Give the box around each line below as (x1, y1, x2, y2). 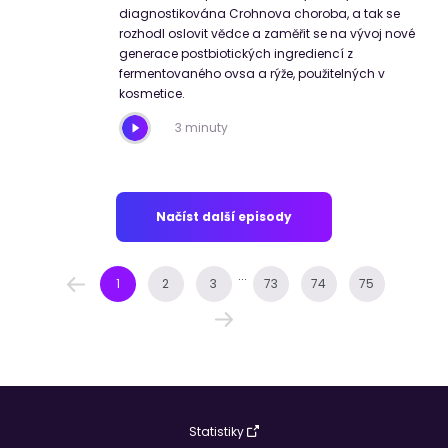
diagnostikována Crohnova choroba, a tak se (119, 5, 400, 23)
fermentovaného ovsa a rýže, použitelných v (119, 65, 385, 83)
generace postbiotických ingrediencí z (119, 45, 353, 63)
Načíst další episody (156, 208, 292, 226)
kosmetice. (119, 85, 185, 103)
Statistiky (189, 423, 244, 441)
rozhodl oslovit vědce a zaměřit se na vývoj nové (119, 25, 415, 43)
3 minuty (175, 119, 228, 137)
